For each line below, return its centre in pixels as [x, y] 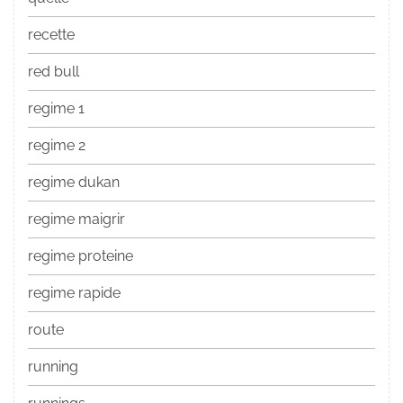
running [53, 367]
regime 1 [56, 109]
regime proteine [81, 256]
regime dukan [74, 183]
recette [51, 35]
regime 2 [57, 146]
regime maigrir [76, 219]
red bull [54, 72]
